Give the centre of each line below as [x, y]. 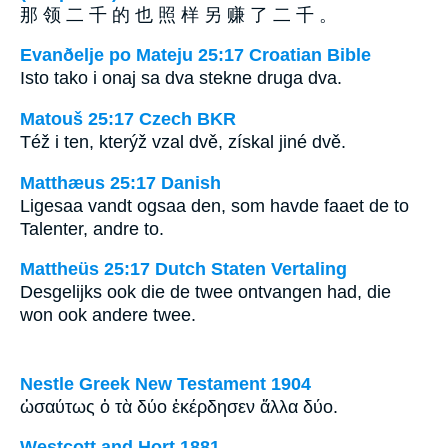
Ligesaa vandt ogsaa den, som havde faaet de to [214, 205]
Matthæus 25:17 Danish [120, 182]
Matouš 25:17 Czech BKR [128, 118]
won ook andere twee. [108, 315]
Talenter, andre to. [92, 228]
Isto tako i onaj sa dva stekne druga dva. [181, 78]
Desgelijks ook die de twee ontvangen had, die [205, 292]
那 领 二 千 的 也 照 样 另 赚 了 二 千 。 [178, 14]
